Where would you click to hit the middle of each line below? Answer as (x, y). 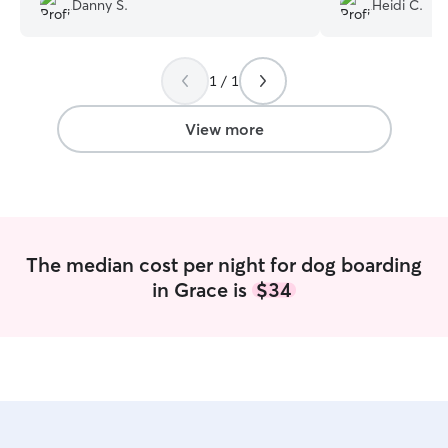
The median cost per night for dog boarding (224, 264)
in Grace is (202, 289)
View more (224, 129)
